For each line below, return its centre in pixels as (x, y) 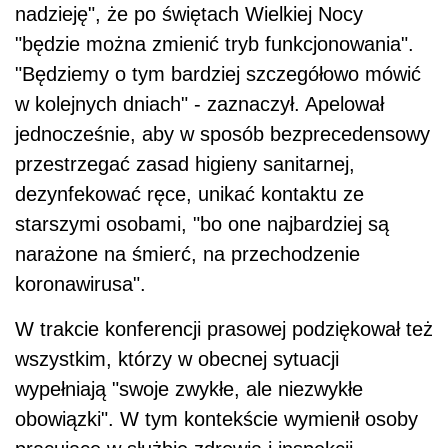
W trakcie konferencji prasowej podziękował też (224, 329)
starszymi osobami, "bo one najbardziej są (202, 224)
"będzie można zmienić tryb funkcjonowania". (214, 44)
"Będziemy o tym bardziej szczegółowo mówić (218, 74)
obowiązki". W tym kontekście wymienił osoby (216, 419)
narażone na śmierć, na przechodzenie (187, 254)
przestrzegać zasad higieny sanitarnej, (185, 164)
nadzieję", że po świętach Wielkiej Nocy (189, 14)
